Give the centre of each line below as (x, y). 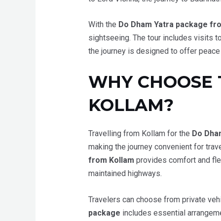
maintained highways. (125, 174)
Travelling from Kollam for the (140, 134)
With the (103, 25)
